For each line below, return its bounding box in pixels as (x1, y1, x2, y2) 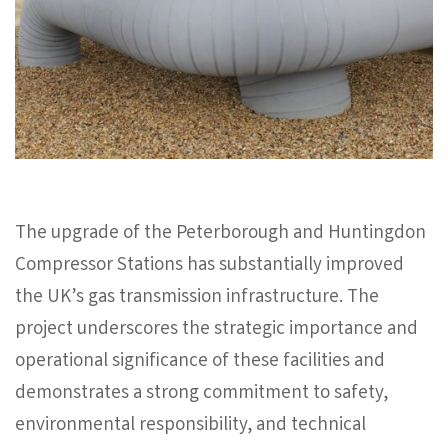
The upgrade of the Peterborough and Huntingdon (15, 220, 426, 249)
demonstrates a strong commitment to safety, (15, 380, 388, 409)
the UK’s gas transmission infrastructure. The (15, 284, 379, 313)
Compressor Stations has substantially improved (15, 252, 404, 281)
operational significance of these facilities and (15, 348, 385, 377)
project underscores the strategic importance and (15, 316, 418, 345)
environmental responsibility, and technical (15, 412, 366, 441)
